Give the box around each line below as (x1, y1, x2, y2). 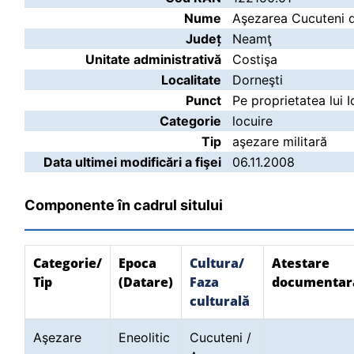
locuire (232, 113, 273, 129)
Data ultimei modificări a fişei (43, 154, 221, 170)
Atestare (272, 254, 330, 272)
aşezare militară (232, 134, 327, 149)
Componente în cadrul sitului (24, 197, 223, 213)
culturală (190, 292, 250, 310)
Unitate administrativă (85, 51, 221, 67)
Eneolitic (119, 330, 170, 345)
